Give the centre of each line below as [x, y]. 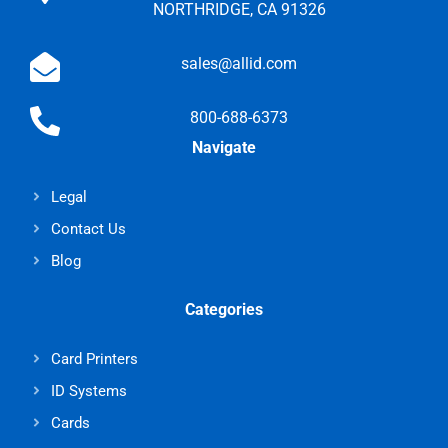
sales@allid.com [239, 63]
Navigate [224, 147]
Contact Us [89, 228]
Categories [224, 309]
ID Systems [89, 390]
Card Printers [95, 358]
